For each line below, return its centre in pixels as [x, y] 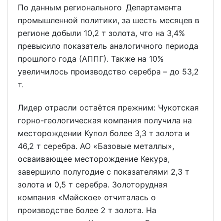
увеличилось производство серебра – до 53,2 [108, 71]
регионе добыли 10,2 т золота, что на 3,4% [101, 33]
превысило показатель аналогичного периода [108, 46]
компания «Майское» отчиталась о [87, 197]
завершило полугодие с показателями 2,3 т [104, 171]
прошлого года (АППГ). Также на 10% [91, 58]
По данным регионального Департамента [100, 7]
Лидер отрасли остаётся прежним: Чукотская [108, 107]
